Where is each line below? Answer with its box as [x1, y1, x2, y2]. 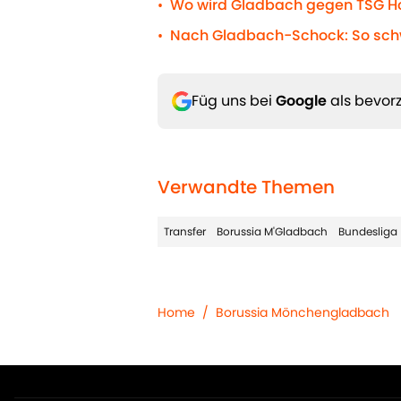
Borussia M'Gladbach [217, 224, 328, 240]
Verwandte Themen [158, 175, 335, 200]
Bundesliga [338, 224, 397, 240]
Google [276, 90, 327, 112]
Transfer [163, 224, 206, 240]
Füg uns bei [192, 90, 276, 112]
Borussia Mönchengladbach [216, 303, 389, 322]
